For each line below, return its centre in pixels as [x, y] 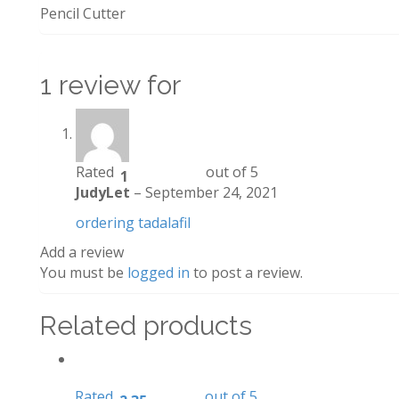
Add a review [82, 252]
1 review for [110, 85]
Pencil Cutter [83, 13]
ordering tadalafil [133, 223]
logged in [159, 273]
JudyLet [105, 192]
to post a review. [246, 273]
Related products [146, 326]
